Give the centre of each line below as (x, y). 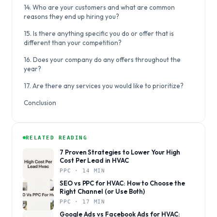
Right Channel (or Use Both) (102, 191)
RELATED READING (57, 138)
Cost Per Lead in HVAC (94, 160)
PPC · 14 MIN (83, 170)
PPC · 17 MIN (83, 201)
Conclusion (40, 103)
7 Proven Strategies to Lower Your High (120, 152)
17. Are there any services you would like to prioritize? (104, 86)
